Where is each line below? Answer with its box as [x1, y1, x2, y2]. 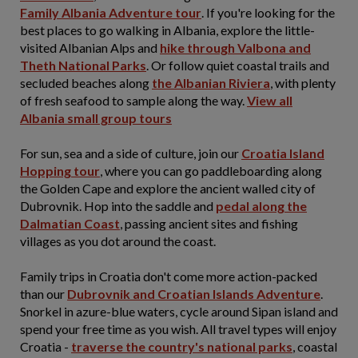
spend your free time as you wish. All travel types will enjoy [20, 321, 336, 336]
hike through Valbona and [160, 40, 311, 55]
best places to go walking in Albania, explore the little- [20, 22, 315, 38]
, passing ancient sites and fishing [120, 216, 298, 231]
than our [20, 286, 67, 301]
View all [247, 93, 292, 108]
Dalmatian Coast [20, 216, 120, 231]
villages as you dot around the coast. [20, 233, 218, 249]
